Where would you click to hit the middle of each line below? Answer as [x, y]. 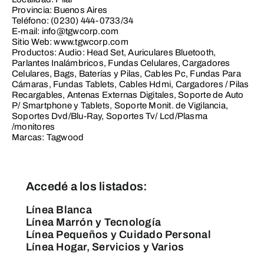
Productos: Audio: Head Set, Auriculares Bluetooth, [114, 52]
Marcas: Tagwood [48, 137]
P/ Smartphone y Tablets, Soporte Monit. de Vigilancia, [120, 105]
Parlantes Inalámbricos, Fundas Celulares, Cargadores [121, 63]
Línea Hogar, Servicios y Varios [105, 247]
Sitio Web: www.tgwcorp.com [70, 42]
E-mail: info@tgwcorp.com [65, 31]
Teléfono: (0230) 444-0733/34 [72, 20]
